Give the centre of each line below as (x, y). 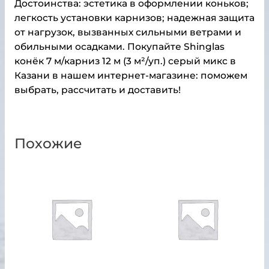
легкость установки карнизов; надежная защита (134, 18)
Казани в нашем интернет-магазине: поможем (131, 76)
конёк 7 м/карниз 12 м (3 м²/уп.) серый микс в (125, 61)
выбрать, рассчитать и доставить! (97, 90)
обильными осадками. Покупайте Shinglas (119, 47)
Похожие (48, 144)
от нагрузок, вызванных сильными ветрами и (128, 32)
